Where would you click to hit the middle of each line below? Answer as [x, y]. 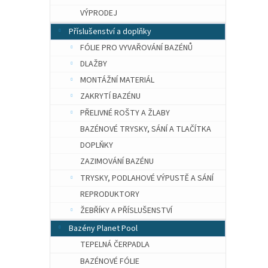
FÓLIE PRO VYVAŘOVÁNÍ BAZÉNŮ [136, 48]
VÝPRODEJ [99, 13]
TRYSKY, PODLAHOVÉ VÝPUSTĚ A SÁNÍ [147, 178]
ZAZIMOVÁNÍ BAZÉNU [117, 162]
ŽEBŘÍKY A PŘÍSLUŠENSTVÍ [126, 211]
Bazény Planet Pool [103, 229]
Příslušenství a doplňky [110, 31]
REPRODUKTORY [110, 194]
